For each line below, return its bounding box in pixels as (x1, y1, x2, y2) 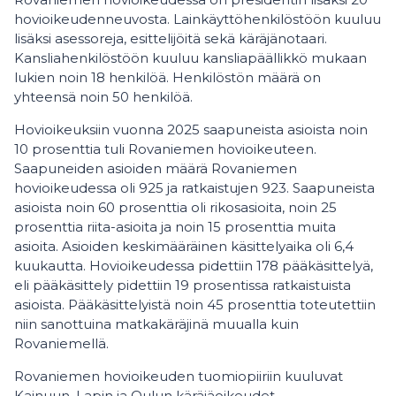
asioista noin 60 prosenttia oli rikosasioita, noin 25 (14, 199, 337, 216)
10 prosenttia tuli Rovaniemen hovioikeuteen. (14, 141, 316, 157)
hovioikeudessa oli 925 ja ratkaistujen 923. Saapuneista (14, 179, 375, 196)
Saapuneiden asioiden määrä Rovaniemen (14, 160, 297, 177)
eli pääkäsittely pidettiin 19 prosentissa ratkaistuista (14, 277, 351, 293)
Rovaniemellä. (14, 335, 109, 352)
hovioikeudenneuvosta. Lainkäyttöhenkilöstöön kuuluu (14, 11, 381, 27)
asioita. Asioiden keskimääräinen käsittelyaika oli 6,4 (14, 238, 354, 255)
